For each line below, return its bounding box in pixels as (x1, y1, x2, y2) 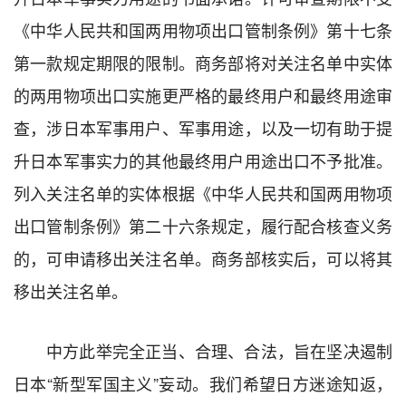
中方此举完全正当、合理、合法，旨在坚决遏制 (46, 338, 392, 362)
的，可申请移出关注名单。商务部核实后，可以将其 (14, 246, 392, 270)
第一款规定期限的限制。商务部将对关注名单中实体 (14, 50, 392, 74)
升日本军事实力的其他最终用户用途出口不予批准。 (14, 148, 392, 172)
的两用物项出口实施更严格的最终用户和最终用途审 (14, 82, 392, 107)
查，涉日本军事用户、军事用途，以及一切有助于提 (14, 115, 392, 140)
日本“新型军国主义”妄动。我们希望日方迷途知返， (14, 371, 392, 395)
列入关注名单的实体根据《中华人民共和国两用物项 (14, 180, 392, 205)
